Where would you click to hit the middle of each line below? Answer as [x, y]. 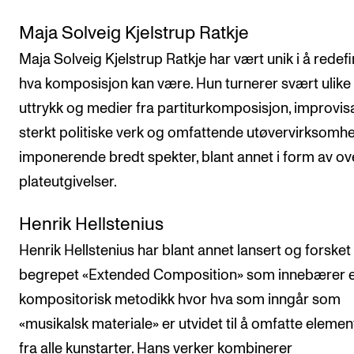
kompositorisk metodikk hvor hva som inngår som [180, 300]
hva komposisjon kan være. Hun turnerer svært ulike [185, 84]
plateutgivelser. [68, 182]
